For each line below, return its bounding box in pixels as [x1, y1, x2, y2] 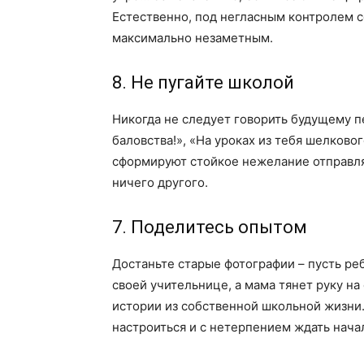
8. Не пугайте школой [112, 71, 294, 93]
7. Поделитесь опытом [112, 216, 307, 237]
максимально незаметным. [112, 29, 273, 45]
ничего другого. [112, 174, 208, 190]
